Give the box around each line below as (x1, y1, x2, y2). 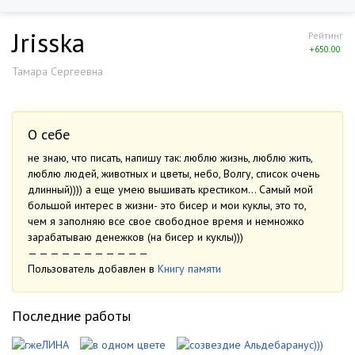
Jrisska (12, 25, 85, 59)
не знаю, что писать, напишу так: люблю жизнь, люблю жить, (28, 151, 313, 165)
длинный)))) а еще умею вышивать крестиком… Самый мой (28, 182, 313, 197)
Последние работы (12, 307, 131, 325)
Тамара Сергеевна (12, 64, 103, 78)
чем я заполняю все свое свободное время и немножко (28, 214, 304, 228)
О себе (28, 125, 70, 143)
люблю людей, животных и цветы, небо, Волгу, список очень (28, 166, 319, 181)
